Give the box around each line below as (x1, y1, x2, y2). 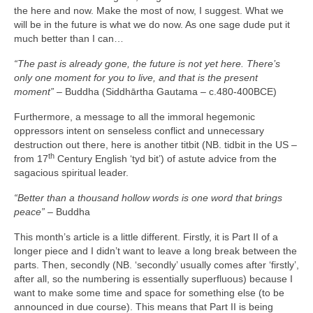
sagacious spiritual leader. (14, 167, 129, 179)
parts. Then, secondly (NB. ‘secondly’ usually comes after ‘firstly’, (14, 259, 299, 271)
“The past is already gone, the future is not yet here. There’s (14, 58, 280, 70)
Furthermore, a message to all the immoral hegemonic (14, 111, 255, 123)
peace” (14, 206, 45, 218)
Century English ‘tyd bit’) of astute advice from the (54, 153, 277, 165)
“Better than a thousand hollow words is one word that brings (14, 192, 282, 204)
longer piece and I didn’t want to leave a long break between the (14, 245, 297, 257)
